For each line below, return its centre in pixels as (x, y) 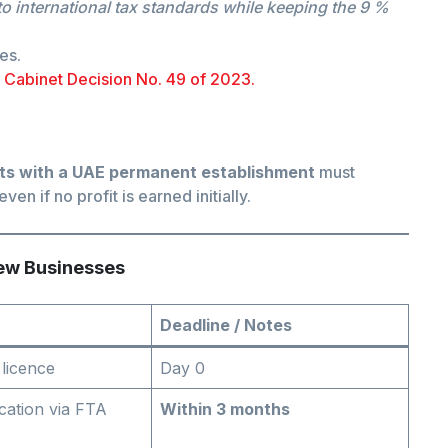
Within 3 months (225, 409)
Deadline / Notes (226, 325)
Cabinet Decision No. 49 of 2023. (129, 79)
